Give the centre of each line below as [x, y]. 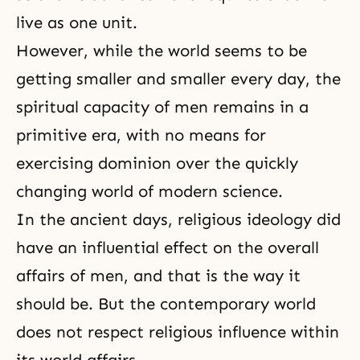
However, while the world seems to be [162, 51]
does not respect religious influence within [178, 332]
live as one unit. [77, 22]
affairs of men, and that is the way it [158, 276]
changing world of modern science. [149, 191]
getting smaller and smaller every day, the [178, 79]
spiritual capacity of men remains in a [162, 107]
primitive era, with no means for [141, 135]
